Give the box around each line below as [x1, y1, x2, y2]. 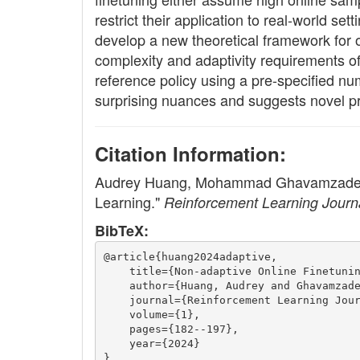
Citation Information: [95, 140, 286, 167]
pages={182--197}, [103, 322, 239, 335]
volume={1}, [103, 308, 200, 321]
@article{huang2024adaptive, [103, 250, 277, 263]
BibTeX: [95, 220, 149, 241]
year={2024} [103, 337, 200, 350]
